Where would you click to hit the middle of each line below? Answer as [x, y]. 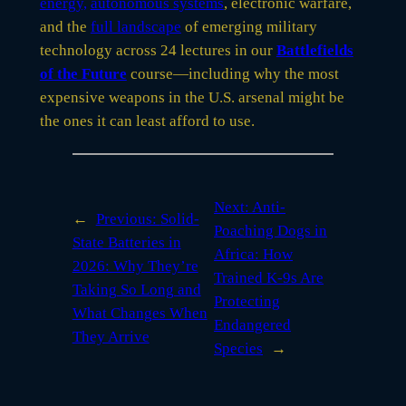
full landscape [135, 26]
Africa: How [254, 254]
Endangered [253, 324]
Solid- [179, 218]
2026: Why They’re [135, 266]
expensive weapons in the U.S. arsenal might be [192, 97]
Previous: [128, 218]
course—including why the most [232, 73]
